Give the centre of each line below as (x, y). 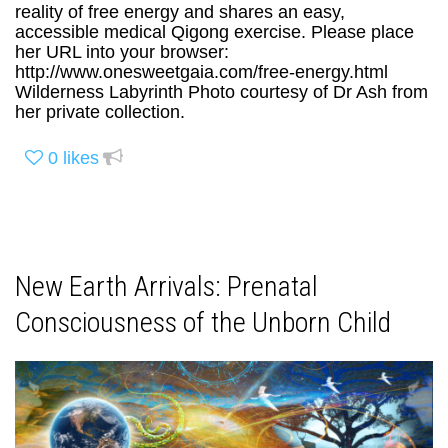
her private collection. (100, 111)
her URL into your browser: (122, 51)
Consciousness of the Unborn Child (203, 322)
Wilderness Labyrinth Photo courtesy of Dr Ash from (221, 91)
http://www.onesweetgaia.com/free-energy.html (206, 71)
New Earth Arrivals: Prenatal (166, 286)
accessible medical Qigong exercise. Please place (214, 31)
